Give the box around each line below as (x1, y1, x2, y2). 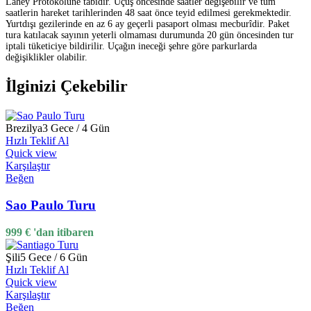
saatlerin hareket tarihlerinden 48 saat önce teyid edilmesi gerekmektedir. (6, 8, 292, 19)
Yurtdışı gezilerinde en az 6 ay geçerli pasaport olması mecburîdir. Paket (6, 19, 289, 30)
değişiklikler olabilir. (6, 52, 87, 63)
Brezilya (6, 122, 42, 135)
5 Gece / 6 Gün (20, 251, 87, 263)
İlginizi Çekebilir (6, 77, 128, 96)
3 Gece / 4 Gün (42, 122, 110, 135)
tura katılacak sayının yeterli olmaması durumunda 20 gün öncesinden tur (6, 30, 294, 41)
